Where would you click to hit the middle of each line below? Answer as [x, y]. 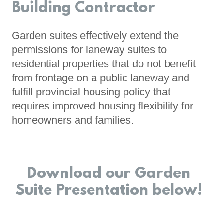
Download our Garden [108, 174]
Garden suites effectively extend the [95, 36]
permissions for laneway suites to [89, 50]
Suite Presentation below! [108, 191]
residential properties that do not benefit [104, 64]
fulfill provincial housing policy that [91, 92]
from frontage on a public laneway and [101, 78]
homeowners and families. [73, 120]
